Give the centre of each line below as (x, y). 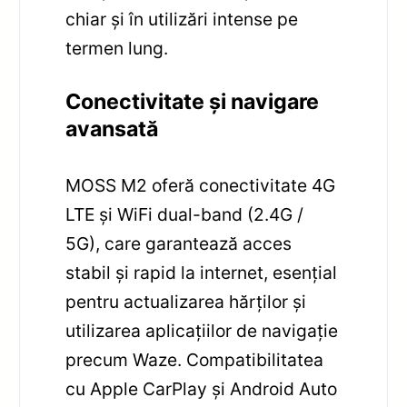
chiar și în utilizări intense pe (182, 19)
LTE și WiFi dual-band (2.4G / (185, 215)
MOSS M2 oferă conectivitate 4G (201, 186)
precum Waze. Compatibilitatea (195, 360)
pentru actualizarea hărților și (186, 302)
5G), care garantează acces (179, 244)
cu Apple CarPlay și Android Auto (202, 389)
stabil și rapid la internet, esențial (202, 273)
